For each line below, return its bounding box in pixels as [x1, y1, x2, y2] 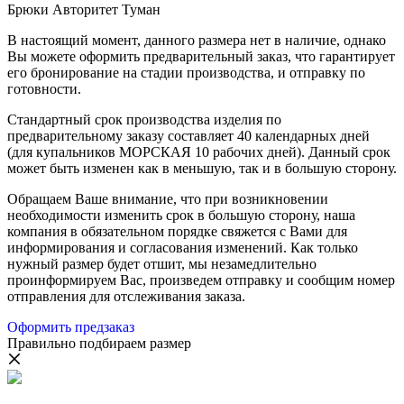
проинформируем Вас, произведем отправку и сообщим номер [7, 272, 395, 289]
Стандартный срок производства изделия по [7, 112, 281, 128]
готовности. [7, 81, 81, 97]
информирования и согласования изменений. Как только [7, 240, 358, 256]
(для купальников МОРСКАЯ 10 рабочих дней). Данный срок [7, 144, 390, 161]
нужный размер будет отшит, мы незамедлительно [7, 256, 317, 272]
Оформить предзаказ [7, 319, 134, 335]
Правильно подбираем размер [7, 335, 191, 352]
